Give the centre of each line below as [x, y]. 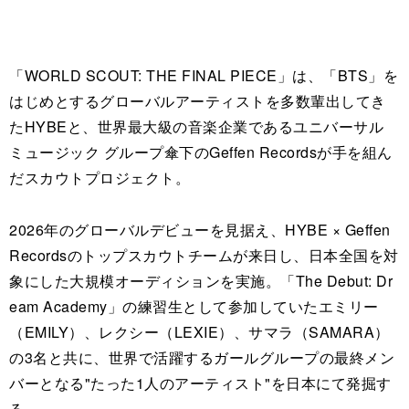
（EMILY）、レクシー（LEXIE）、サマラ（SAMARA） [199, 331]
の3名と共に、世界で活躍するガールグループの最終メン [202, 357]
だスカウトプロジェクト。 [100, 177]
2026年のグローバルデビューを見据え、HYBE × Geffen [200, 229]
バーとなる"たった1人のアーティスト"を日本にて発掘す [200, 383]
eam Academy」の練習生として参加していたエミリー [194, 306]
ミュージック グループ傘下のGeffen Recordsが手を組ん [201, 152]
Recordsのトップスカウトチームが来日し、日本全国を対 [204, 255]
